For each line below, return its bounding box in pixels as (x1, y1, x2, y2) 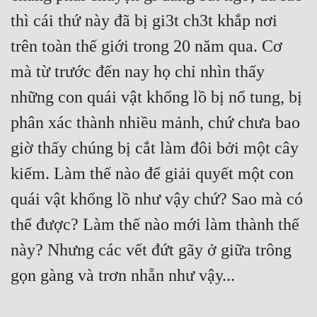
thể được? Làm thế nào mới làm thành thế (11, 215, 299, 234)
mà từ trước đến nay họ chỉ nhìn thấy (11, 62, 265, 81)
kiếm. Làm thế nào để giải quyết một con (11, 164, 294, 183)
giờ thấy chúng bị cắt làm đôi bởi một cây (11, 139, 299, 158)
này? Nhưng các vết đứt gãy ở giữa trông (11, 241, 292, 260)
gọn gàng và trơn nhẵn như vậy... (11, 266, 235, 285)
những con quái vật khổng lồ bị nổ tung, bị (11, 88, 302, 107)
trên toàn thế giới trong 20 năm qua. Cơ (11, 37, 282, 56)
